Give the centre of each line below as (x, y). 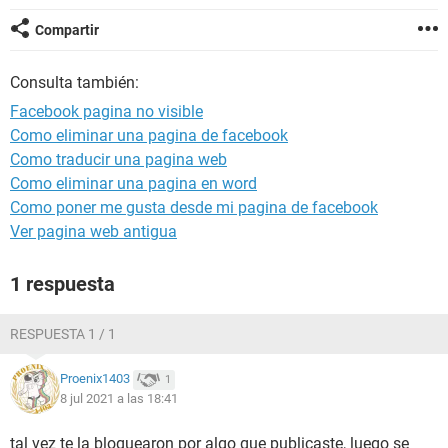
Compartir (67, 30)
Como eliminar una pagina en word (133, 183)
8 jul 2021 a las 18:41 (119, 398)
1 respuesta (62, 284)
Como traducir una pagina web (118, 159)
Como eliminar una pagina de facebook (149, 135)
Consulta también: (74, 82)
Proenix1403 (95, 379)
